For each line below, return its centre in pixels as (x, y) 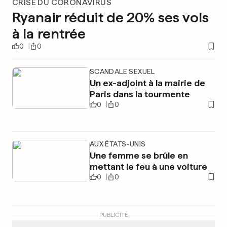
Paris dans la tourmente (140, 94)
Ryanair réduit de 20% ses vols (111, 17)
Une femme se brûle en (139, 155)
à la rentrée (49, 33)
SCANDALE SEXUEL (122, 71)
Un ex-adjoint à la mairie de (147, 83)
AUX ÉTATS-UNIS (118, 144)
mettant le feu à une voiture (148, 166)
